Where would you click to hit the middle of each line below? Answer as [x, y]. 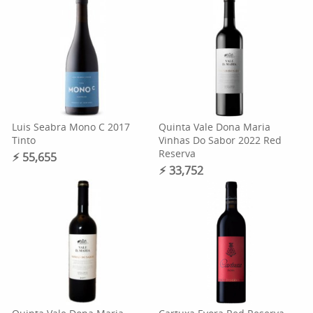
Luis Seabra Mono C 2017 [71, 127]
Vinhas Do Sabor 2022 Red [220, 140]
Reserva [177, 153]
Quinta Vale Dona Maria [214, 127]
